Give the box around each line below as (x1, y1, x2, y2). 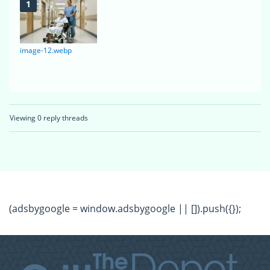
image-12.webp (20, 45, 72, 56)
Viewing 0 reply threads (10, 113, 88, 124)
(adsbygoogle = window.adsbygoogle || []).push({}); (9, 202, 241, 216)
